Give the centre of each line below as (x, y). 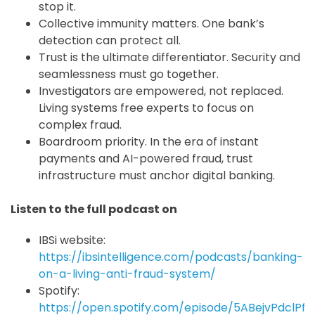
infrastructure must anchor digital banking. (157, 176)
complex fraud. (80, 125)
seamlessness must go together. (129, 75)
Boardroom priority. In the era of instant (149, 142)
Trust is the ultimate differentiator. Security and (169, 58)
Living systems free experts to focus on (146, 108)
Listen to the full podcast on (94, 210)
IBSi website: (72, 240)
